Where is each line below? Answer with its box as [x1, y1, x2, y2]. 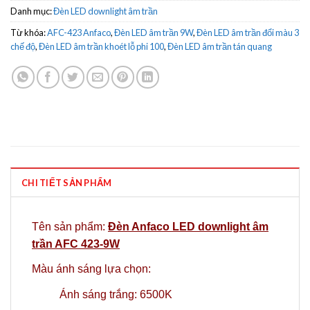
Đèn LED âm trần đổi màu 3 [197, 27, 299, 39]
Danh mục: [10, 6, 53, 17]
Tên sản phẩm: [32, 221, 108, 233]
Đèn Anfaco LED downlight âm [108, 221, 268, 233]
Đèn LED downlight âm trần [53, 6, 158, 17]
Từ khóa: [10, 27, 47, 39]
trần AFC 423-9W [32, 238, 120, 250]
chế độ [10, 41, 35, 53]
